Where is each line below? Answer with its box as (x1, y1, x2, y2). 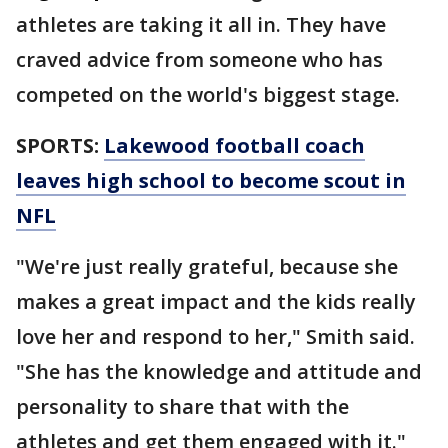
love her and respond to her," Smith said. (16, 323, 415, 350)
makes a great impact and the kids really (16, 288, 416, 315)
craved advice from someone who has (16, 46, 383, 73)
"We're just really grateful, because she (16, 253, 398, 280)
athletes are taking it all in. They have (16, 11, 386, 38)
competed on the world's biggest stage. (16, 81, 405, 108)
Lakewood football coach (104, 132, 365, 159)
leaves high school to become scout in (16, 167, 406, 194)
